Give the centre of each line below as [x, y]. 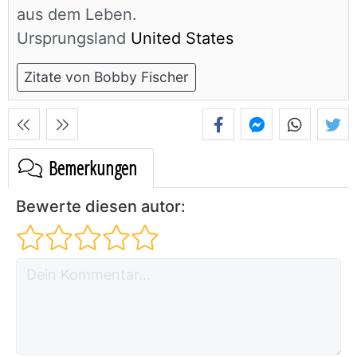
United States [180, 39]
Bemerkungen [91, 168]
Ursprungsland [71, 39]
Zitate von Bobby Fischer [106, 77]
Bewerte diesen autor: [101, 207]
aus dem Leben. [77, 15]
